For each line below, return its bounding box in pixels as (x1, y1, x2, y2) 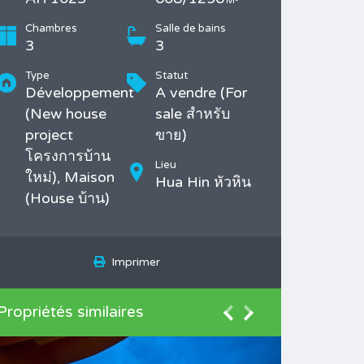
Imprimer (105, 255, 160, 269)
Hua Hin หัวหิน (155, 173, 251, 191)
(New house (25, 105, 106, 123)
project (25, 126, 73, 144)
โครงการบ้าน (25, 147, 110, 165)
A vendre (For (155, 84, 247, 102)
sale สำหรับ (155, 105, 230, 123)
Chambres (25, 22, 77, 35)
